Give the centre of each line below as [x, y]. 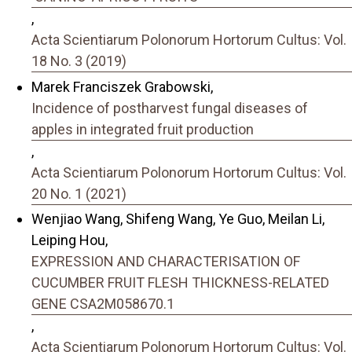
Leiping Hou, [70, 240]
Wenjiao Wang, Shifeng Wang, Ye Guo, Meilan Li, [178, 219]
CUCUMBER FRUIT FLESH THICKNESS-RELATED [180, 283]
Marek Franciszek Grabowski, [122, 86]
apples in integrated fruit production [143, 129]
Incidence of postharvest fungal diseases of [170, 108]
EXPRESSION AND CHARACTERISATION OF [166, 262]
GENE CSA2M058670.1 [103, 304]
